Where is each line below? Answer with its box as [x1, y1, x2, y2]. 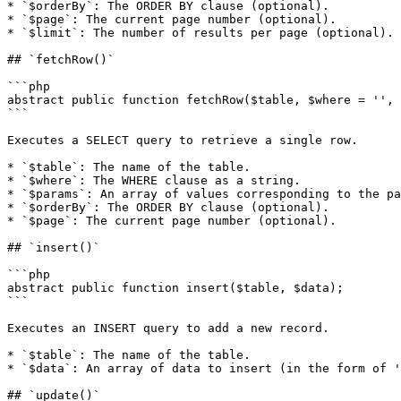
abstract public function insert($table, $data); [7, 281, 344, 294]
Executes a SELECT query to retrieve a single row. [7, 133, 358, 147]
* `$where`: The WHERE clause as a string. [7, 174, 301, 187]
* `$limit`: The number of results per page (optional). [7, 26, 394, 39]
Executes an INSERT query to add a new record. [7, 321, 329, 335]
